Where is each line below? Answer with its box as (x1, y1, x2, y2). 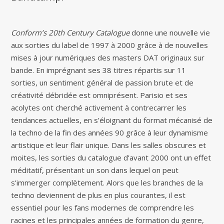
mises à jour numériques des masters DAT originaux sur (11, 52, 205, 63)
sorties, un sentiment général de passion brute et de (11, 77, 194, 88)
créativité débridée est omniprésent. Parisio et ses (11, 90, 188, 100)
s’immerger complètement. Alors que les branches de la (11, 177, 203, 188)
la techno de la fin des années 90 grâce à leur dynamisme (11, 127, 208, 138)
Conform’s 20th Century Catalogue (11, 27, 130, 38)
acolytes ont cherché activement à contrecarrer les (11, 102, 187, 113)
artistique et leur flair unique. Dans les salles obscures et (11, 140, 206, 150)
